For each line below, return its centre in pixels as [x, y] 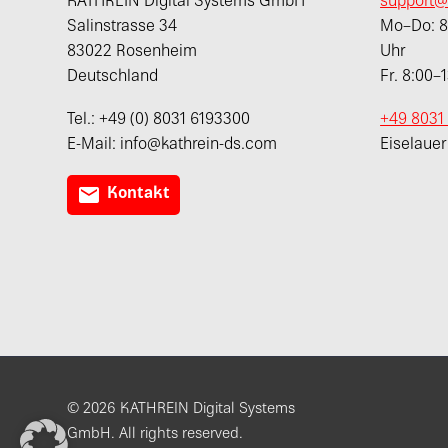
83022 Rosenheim [132, 53]
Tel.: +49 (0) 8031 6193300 [159, 120]
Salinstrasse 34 [122, 28]
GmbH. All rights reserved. [155, 434]
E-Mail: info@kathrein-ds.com [172, 145]
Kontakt [139, 195]
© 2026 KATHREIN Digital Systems [181, 409]
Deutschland [113, 78]
